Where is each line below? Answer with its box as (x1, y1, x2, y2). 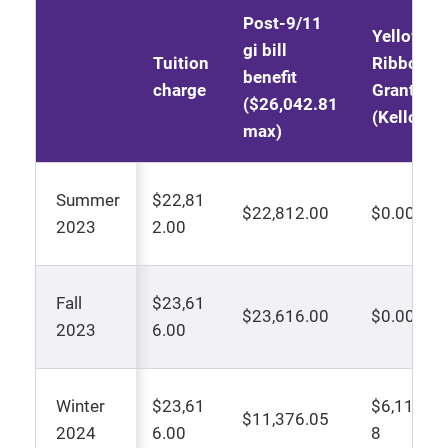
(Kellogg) (372, 107, 444, 128)
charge (153, 80, 206, 101)
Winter (56, 396, 105, 417)
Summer (56, 190, 120, 211)
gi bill (243, 40, 287, 61)
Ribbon (372, 53, 428, 74)
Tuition (153, 53, 209, 74)
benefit (243, 67, 297, 88)
